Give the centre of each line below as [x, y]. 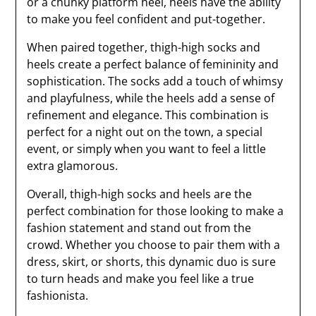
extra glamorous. [73, 166]
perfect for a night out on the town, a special [145, 132]
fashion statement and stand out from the [139, 228]
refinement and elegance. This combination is [148, 115]
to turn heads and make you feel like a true [141, 279]
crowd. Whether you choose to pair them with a [154, 245]
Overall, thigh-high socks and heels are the [140, 194]
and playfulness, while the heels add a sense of [151, 98]
